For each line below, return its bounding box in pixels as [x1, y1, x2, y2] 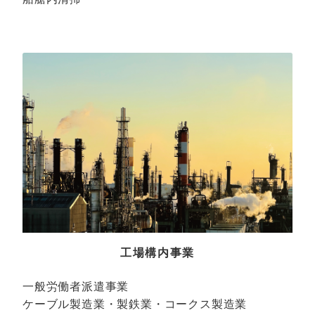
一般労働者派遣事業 [22, 278, 129, 293]
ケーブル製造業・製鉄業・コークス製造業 [22, 296, 247, 311]
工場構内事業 [120, 245, 195, 259]
